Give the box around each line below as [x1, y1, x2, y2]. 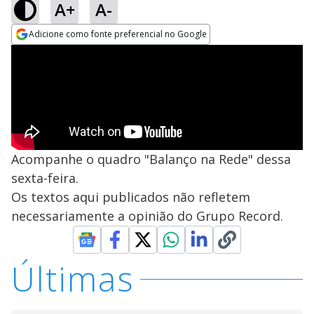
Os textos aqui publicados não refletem [11, 189, 250, 205]
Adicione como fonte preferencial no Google [29, 28, 207, 40]
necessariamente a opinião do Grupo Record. [11, 207, 283, 224]
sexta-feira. [11, 170, 78, 186]
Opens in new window [11, 46, 125, 61]
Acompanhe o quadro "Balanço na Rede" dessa [11, 151, 291, 168]
